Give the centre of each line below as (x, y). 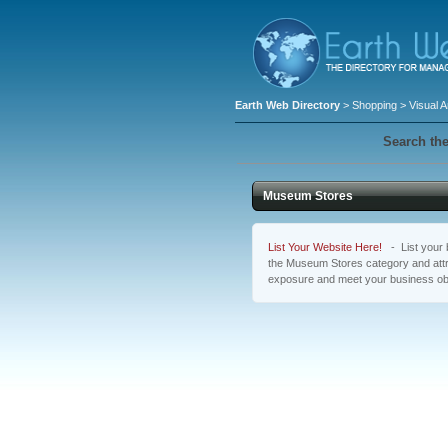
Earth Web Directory (287, 105)
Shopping (374, 105)
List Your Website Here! (325, 247)
